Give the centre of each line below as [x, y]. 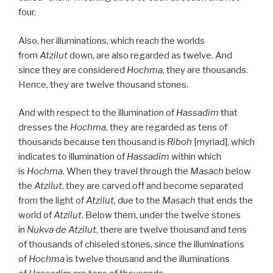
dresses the [44, 128]
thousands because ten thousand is [93, 142]
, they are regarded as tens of [167, 128]
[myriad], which [223, 142]
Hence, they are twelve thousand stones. [103, 84]
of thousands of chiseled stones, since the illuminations [131, 245]
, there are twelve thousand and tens [172, 230]
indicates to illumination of [73, 157]
